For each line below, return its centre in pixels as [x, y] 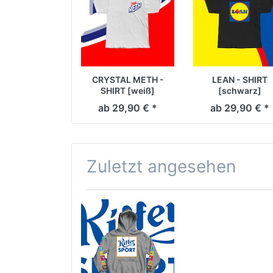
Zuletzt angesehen [161, 166]
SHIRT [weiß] [128, 91]
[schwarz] [240, 91]
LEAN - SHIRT [240, 80]
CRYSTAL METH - [128, 80]
